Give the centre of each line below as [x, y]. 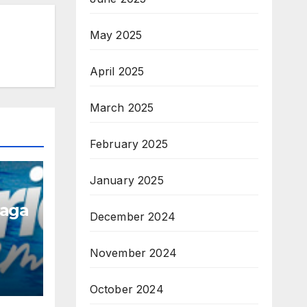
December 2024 [133, 217]
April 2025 [117, 71]
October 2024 [126, 289]
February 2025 [129, 144]
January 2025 [126, 180]
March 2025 [122, 108]
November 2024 [133, 253]
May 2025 [116, 35]
